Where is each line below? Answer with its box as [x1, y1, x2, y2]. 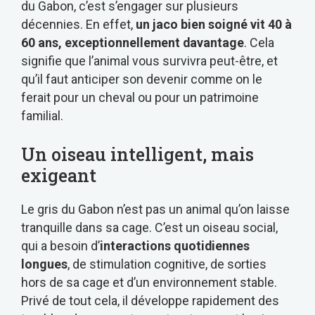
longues [21, 256, 67, 271]
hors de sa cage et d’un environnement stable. [21, 274, 277, 290]
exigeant [21, 163, 96, 187]
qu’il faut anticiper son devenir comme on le [21, 71, 262, 86]
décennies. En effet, [21, 16, 136, 32]
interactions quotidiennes [100, 238, 250, 253]
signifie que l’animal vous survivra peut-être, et [21, 53, 278, 68]
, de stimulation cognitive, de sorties [67, 256, 266, 271]
